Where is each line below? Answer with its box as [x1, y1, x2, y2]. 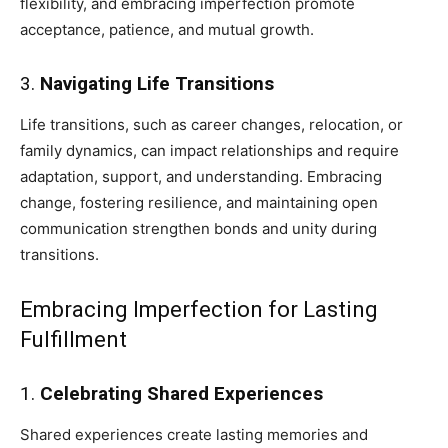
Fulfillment [20, 326, 127, 352]
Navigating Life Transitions [40, 71, 274, 95]
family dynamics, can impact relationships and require [20, 140, 399, 160]
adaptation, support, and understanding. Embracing [20, 166, 382, 186]
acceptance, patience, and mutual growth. [20, 19, 314, 39]
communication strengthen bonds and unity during [20, 218, 377, 238]
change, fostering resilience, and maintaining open [20, 192, 378, 212]
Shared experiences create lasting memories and [20, 424, 368, 444]
